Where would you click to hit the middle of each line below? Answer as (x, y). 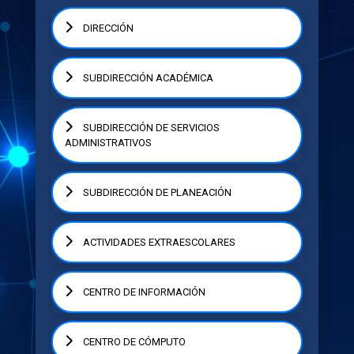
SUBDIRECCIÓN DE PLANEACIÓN (156, 193)
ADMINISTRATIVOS (108, 143)
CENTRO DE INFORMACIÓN (143, 292)
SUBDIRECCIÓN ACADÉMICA (147, 78)
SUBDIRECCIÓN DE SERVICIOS (150, 128)
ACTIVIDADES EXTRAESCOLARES (158, 243)
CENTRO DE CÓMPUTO (133, 342)
